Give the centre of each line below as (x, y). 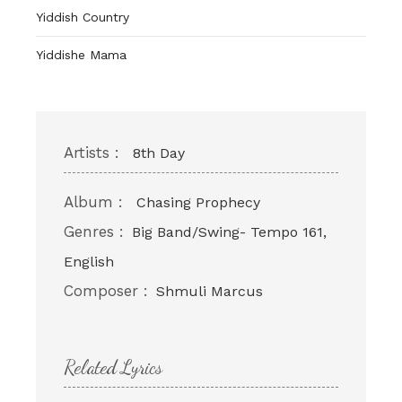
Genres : (94, 232)
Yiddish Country (83, 17)
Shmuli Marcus (210, 292)
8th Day (159, 153)
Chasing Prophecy (198, 203)
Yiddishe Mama (81, 54)
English (89, 262)
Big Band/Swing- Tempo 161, (229, 232)
